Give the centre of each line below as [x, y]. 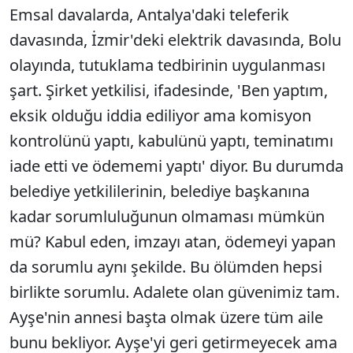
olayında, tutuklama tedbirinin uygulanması [167, 65]
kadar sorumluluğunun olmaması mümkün [167, 217]
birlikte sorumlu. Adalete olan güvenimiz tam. [175, 292]
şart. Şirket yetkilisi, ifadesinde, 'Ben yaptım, [169, 91]
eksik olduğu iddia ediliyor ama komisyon [160, 116]
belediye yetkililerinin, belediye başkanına [160, 191]
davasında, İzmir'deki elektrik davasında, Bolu [175, 40]
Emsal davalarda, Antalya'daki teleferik [149, 15]
